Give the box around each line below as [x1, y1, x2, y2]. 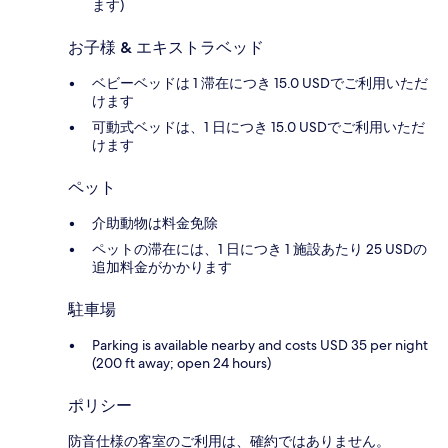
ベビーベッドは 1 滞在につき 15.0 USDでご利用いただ [92, 74, 428, 93]
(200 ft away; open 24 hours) [92, 354, 271, 373]
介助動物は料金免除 [92, 214, 218, 233]
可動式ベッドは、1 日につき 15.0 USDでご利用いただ [92, 118, 425, 137]
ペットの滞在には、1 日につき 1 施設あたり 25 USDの [92, 240, 427, 259]
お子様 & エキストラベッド [68, 38, 264, 58]
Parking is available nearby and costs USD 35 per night [92, 336, 428, 355]
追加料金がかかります [92, 258, 232, 277]
